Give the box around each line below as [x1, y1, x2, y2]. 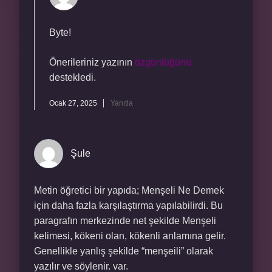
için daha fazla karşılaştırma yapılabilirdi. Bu [34, 200, 223, 211]
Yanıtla [110, 99, 133, 107]
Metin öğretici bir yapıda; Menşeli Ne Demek [34, 185, 224, 195]
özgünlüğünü [135, 57, 191, 67]
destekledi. [49, 72, 96, 83]
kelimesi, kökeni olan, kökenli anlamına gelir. [34, 231, 226, 241]
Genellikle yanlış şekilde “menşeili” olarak [34, 246, 213, 256]
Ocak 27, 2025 [49, 99, 97, 107]
